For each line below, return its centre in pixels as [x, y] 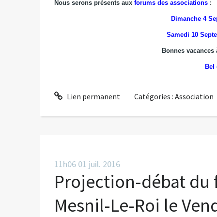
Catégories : [155, 97]
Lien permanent [93, 97]
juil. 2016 [104, 164]
